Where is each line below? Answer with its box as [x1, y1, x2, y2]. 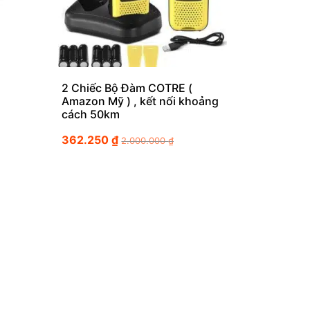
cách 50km [62, 107, 120, 122]
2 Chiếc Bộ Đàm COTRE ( [62, 81, 193, 95]
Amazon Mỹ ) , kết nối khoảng [62, 94, 219, 109]
